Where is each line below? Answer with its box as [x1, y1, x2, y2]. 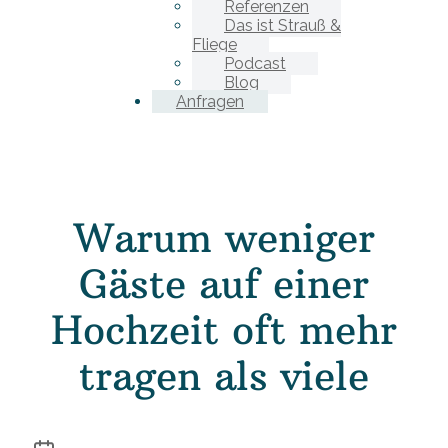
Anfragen [176, 92, 244, 111]
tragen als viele [79, 352, 369, 401]
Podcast [224, 54, 286, 73]
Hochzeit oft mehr [51, 306, 397, 355]
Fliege [192, 35, 237, 54]
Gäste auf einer [79, 260, 369, 309]
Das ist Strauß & [224, 16, 341, 35]
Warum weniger [73, 214, 375, 263]
